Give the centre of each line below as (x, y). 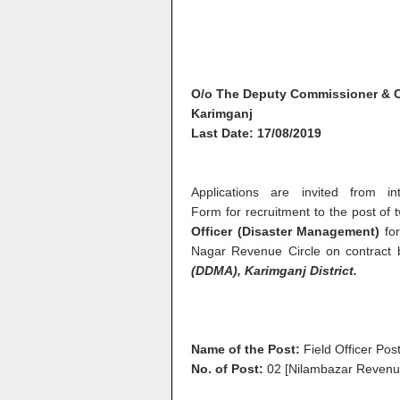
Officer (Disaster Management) (286, 231)
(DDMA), (218, 271)
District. (332, 271)
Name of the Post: (246, 349)
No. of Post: (227, 369)
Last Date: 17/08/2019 (256, 133)
